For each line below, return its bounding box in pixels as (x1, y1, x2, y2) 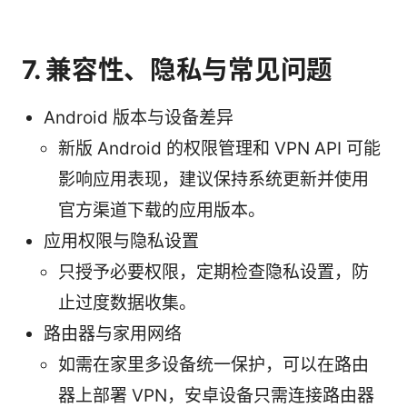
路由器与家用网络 (44, 323, 182, 344)
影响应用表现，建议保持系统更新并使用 (58, 168, 369, 190)
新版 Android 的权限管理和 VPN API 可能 (58, 137, 381, 159)
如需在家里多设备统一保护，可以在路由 (58, 353, 369, 375)
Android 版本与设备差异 (44, 106, 233, 128)
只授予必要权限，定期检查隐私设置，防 (58, 261, 369, 283)
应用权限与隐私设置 (44, 230, 199, 252)
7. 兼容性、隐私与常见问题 (22, 53, 333, 85)
